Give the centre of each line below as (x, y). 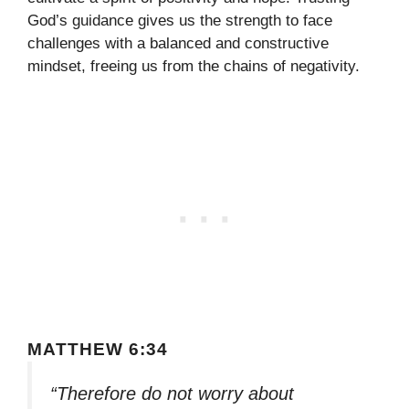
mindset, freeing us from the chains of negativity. (194, 66)
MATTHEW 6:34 (98, 350)
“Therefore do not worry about (172, 394)
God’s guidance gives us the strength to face (180, 20)
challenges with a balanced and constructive (178, 43)
